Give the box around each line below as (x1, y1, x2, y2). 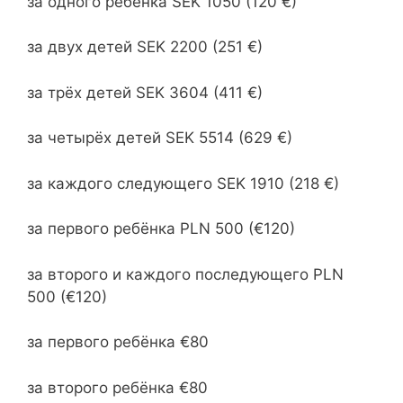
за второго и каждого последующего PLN (27, 264, 344, 283)
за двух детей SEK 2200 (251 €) (27, 38, 263, 56)
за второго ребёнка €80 (27, 378, 208, 397)
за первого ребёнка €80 (27, 333, 209, 351)
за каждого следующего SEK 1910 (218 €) (27, 174, 339, 193)
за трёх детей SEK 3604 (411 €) (27, 83, 263, 102)
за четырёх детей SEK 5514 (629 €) (27, 129, 292, 147)
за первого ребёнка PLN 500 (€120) (27, 219, 295, 237)
